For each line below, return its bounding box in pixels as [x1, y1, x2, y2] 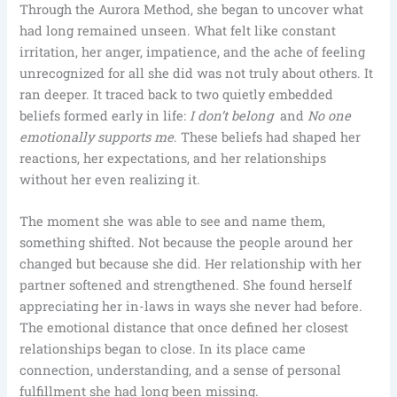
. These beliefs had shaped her [174, 128, 362, 145]
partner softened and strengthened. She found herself [19, 276, 353, 294]
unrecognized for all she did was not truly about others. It [19, 64, 374, 82]
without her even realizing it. [19, 170, 201, 188]
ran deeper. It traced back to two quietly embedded [19, 85, 334, 103]
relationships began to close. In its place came [19, 340, 307, 358]
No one [307, 106, 352, 124]
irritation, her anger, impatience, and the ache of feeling [19, 43, 366, 60]
